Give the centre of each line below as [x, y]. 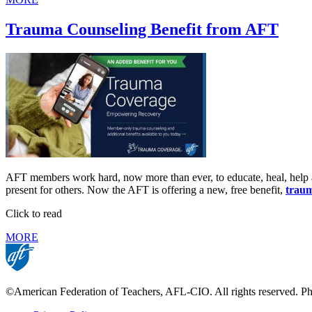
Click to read [35, 214]
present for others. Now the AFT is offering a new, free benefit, [146, 190]
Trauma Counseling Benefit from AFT [142, 30]
